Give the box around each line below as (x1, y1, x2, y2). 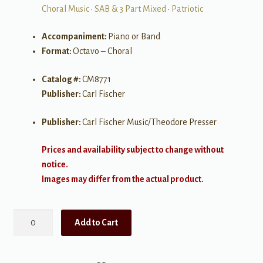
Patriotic (171, 4, 203, 14)
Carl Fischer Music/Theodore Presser (82, 117, 217, 127)
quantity (12, 240, 43, 250)
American (12, 211, 49, 221)
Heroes (12, 225, 41, 235)
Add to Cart (75, 217, 119, 227)
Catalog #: (41, 75, 82, 85)
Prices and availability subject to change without (41, 145, 224, 155)
